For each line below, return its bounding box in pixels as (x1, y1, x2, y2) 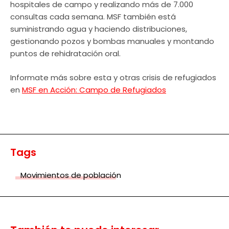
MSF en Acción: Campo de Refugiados (22, 84, 166, 95)
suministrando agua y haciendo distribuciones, (10, 24, 187, 35)
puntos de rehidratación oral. (10, 48, 121, 59)
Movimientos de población (20, 169, 121, 180)
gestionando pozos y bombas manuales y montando (10, 36, 214, 47)
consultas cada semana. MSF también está (10, 11, 176, 22)
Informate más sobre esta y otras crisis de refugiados (10, 72, 216, 83)
